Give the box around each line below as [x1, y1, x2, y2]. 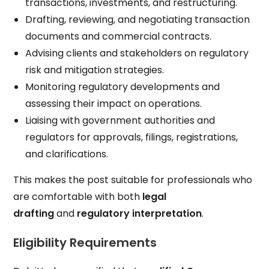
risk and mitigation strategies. [25, 62, 165, 77]
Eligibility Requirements [13, 234, 157, 251]
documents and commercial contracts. [25, 29, 212, 43]
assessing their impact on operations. [25, 96, 202, 110]
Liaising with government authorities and [25, 113, 216, 127]
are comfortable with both [13, 189, 143, 204]
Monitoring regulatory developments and [25, 79, 220, 94]
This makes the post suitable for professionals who [13, 172, 253, 187]
